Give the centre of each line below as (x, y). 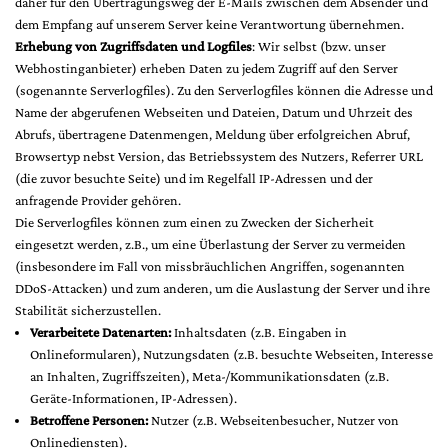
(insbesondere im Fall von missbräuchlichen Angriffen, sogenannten (210, 266)
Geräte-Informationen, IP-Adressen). (133, 398)
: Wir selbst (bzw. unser (319, 46)
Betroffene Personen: (89, 420)
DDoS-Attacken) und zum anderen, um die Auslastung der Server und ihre (222, 288)
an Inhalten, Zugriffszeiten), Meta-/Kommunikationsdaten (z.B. (209, 376)
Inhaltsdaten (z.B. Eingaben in (259, 332)
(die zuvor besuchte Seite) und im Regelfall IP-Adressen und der (194, 178)
